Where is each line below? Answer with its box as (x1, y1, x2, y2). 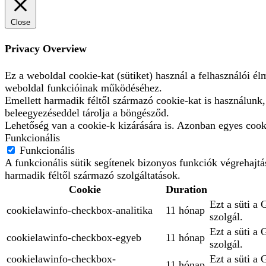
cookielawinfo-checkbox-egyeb (7, 232, 141, 244)
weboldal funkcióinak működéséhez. (5, 82, 162, 94)
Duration (166, 183, 207, 196)
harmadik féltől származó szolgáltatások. (5, 169, 180, 182)
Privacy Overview (5, 43, 87, 55)
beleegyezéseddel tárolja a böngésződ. (5, 107, 169, 119)
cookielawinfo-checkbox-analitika (7, 204, 153, 217)
